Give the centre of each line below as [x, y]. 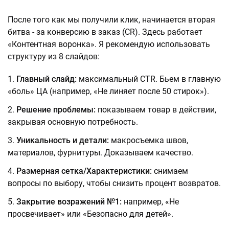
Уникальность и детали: [63, 141]
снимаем [170, 171]
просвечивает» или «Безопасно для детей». [90, 214]
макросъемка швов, [148, 141]
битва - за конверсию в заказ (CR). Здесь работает [105, 32]
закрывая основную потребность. [73, 122]
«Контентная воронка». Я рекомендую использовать [109, 44]
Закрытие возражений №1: [69, 202]
